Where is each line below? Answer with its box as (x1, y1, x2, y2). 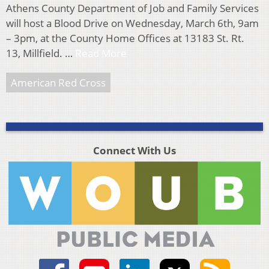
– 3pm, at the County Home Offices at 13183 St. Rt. (6, 31, 244, 46)
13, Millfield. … (6, 46, 75, 61)
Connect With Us (92, 144, 176, 158)
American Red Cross (11, 76, 106, 90)
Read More (75, 46, 127, 61)
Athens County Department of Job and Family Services (6, 1, 259, 16)
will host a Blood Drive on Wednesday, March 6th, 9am (6, 16, 259, 31)
